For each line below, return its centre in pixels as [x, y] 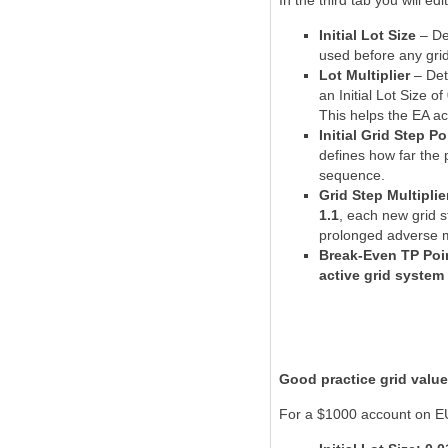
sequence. [352, 175]
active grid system [381, 275]
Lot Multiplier [364, 75]
